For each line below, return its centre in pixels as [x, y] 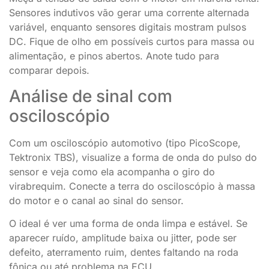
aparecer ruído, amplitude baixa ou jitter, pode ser [123, 238]
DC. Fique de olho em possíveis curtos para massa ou [131, 42]
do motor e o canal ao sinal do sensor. [96, 200]
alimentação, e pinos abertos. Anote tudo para [114, 56]
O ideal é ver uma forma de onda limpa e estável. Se [128, 224]
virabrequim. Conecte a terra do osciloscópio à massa [132, 186]
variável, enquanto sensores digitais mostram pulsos [128, 27]
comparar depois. [49, 71]
